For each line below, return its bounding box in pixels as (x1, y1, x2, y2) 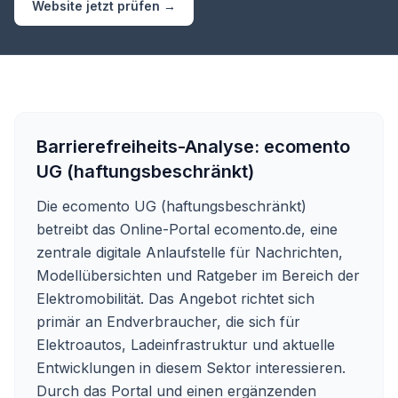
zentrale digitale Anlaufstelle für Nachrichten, (36, 243, 343, 261)
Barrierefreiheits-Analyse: (36, 136, 264, 157)
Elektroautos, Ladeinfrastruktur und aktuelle (36, 336, 335, 354)
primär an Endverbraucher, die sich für (36, 313, 300, 330)
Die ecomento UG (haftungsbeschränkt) (36, 197, 306, 215)
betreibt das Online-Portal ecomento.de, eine (36, 220, 338, 238)
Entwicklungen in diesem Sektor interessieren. (36, 359, 346, 377)
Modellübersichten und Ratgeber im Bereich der (36, 267, 360, 284)
